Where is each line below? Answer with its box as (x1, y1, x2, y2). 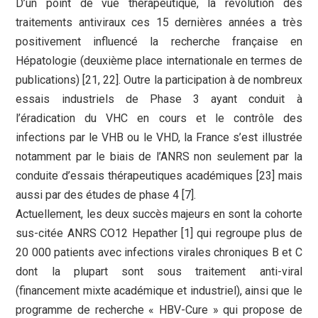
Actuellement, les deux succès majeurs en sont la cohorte (16, 207, 302, 221)
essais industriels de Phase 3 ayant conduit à (16, 92, 302, 106)
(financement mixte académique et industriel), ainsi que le (16, 284, 302, 298)
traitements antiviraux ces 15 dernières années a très (16, 16, 302, 30)
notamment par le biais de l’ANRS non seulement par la (16, 150, 302, 164)
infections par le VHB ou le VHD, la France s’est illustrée (16, 131, 302, 145)
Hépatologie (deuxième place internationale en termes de (16, 54, 302, 68)
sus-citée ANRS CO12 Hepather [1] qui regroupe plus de (16, 226, 302, 241)
